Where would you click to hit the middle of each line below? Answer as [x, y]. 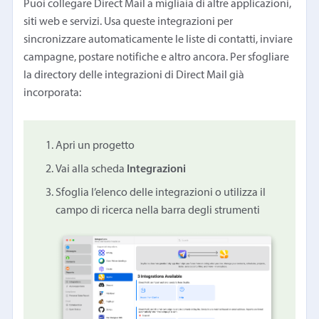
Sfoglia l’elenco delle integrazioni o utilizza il [161, 193]
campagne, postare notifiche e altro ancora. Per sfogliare [157, 57]
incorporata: [53, 93]
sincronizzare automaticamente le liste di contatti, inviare [158, 40]
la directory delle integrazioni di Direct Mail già [134, 75]
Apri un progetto [95, 146]
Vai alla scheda [91, 169]
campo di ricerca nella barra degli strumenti [158, 210]
